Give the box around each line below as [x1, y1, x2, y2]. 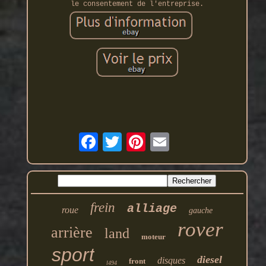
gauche [188, 205, 213, 215]
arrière [50, 223, 93, 241]
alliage [126, 201, 177, 216]
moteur [141, 232, 166, 241]
